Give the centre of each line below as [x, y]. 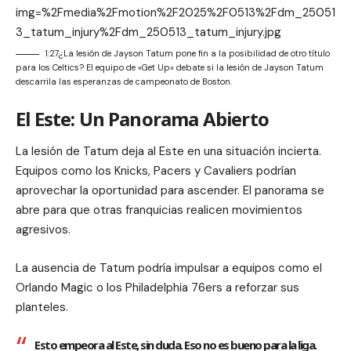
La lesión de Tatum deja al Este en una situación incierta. [168, 152]
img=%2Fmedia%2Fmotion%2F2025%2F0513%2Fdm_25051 [175, 12]
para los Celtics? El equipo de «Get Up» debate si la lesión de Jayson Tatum [170, 67]
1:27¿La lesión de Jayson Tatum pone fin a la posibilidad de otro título [187, 53]
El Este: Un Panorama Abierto [142, 118]
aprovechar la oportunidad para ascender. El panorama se [170, 191]
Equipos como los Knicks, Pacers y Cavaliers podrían [156, 171]
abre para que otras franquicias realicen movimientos [159, 210]
